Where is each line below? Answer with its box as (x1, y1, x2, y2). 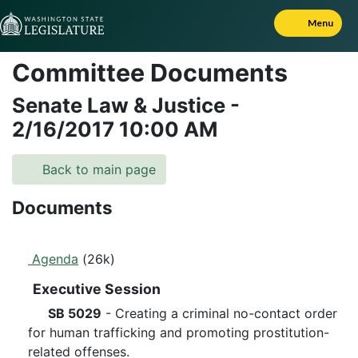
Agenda (28, 251, 78, 267)
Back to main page (38, 161, 156, 177)
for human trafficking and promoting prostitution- (28, 324, 329, 340)
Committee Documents (12, 58, 288, 87)
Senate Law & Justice (12, 93, 230, 117)
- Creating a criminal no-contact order (101, 305, 337, 321)
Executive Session (30, 280, 161, 297)
